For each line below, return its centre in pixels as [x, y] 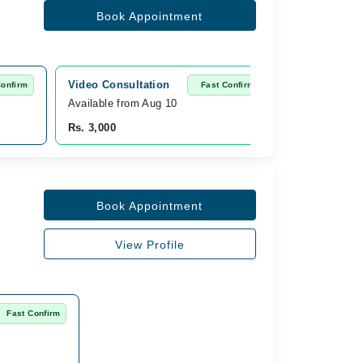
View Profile [149, 245]
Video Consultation [119, 85]
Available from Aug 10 [122, 103]
